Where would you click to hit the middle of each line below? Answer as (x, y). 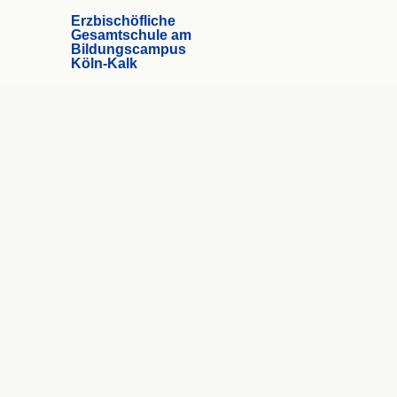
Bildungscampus (128, 49)
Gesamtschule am (131, 35)
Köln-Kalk (104, 63)
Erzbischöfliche (123, 21)
